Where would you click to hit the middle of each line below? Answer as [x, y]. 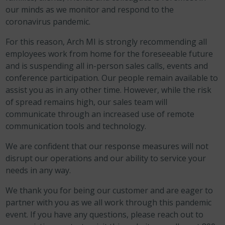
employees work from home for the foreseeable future [109, 54]
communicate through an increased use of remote [100, 114]
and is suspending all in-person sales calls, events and [107, 66]
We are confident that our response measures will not [107, 146]
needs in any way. [38, 170]
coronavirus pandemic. [48, 22]
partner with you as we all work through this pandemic [109, 202]
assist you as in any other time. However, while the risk [109, 90]
